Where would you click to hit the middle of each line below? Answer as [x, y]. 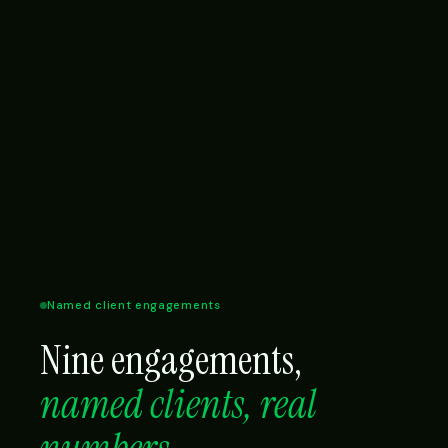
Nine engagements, [171, 360]
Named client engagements [134, 306]
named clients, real [178, 404]
